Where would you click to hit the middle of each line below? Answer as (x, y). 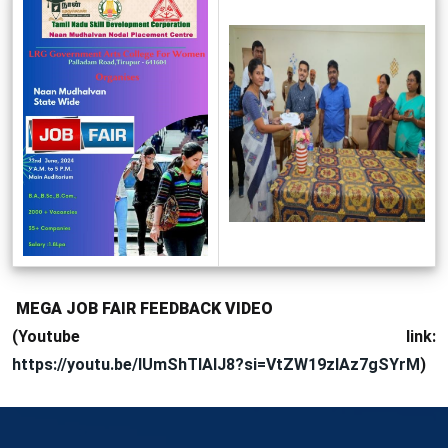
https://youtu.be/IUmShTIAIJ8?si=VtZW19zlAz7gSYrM (216, 364)
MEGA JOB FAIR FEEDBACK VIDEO (142, 308)
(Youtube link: (224, 336)
